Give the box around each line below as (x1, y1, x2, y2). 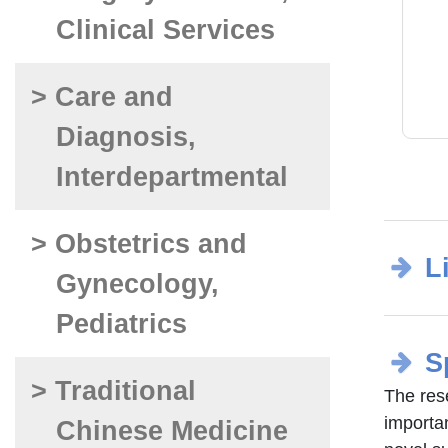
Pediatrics (55, 308, 187, 339)
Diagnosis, (55, 121, 196, 152)
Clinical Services (55, 14, 275, 45)
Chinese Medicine (55, 415, 288, 446)
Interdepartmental (55, 161, 288, 192)
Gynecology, (55, 268, 219, 299)
